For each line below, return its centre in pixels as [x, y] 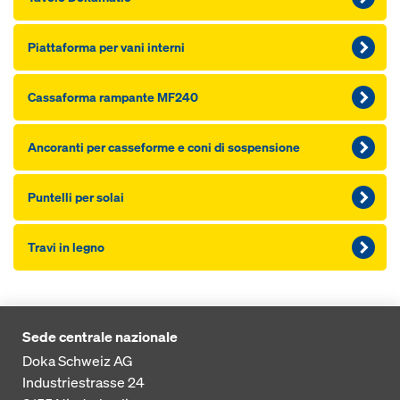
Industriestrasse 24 [83, 382]
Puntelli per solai [76, 197]
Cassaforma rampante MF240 [113, 97]
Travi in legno [66, 247]
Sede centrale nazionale [100, 337]
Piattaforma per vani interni [106, 47]
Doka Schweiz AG [78, 361]
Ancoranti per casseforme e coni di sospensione [164, 147]
